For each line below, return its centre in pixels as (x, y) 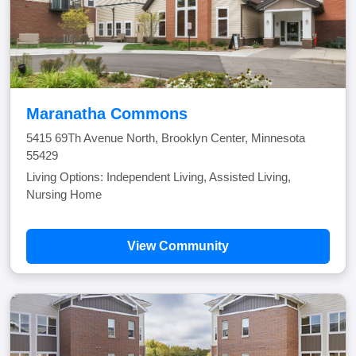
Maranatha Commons (107, 114)
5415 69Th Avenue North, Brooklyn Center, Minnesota (166, 138)
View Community (178, 246)
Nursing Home (64, 194)
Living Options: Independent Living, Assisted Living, (159, 177)
